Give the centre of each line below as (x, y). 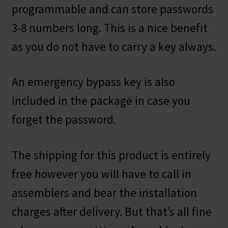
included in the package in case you (101, 101)
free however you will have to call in (101, 174)
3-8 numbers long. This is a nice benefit (109, 27)
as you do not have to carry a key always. (113, 46)
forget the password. (64, 120)
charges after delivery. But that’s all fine (111, 211)
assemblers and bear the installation (104, 192)
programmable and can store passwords (112, 9)
